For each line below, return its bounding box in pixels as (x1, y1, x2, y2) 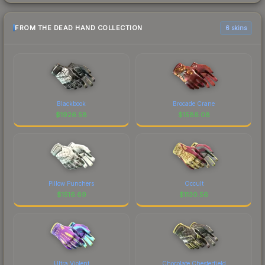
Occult (184, 179, 203, 187)
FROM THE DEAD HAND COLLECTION (15, 24, 143, 33)
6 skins (225, 24, 247, 31)
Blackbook (57, 99, 86, 107)
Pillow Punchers (49, 179, 94, 187)
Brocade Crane (173, 99, 215, 107)
